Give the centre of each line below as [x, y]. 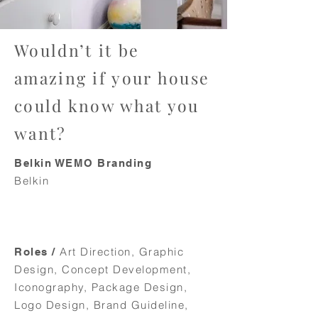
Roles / [37, 252]
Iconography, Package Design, [101, 287]
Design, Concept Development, [103, 269]
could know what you [107, 105]
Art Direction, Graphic [122, 252]
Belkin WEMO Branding [83, 163]
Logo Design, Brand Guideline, [102, 305]
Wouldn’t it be [77, 50]
